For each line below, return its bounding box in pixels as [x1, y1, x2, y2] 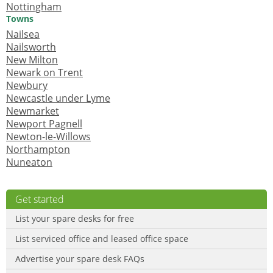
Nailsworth [6, 40, 56, 54]
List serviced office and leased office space [15, 233, 188, 244]
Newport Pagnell [6, 117, 82, 130]
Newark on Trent [6, 66, 83, 79]
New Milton [6, 53, 58, 66]
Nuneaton [6, 155, 52, 169]
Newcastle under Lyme [6, 91, 110, 105]
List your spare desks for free [15, 213, 134, 224]
